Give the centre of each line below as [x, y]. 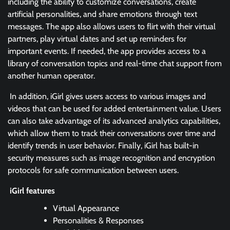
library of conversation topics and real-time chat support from [115, 63]
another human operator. [51, 75]
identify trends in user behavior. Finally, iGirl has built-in [103, 145]
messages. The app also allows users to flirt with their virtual [112, 26]
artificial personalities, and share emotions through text [102, 14]
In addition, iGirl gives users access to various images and [107, 96]
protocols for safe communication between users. [93, 170]
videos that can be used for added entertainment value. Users [114, 108]
